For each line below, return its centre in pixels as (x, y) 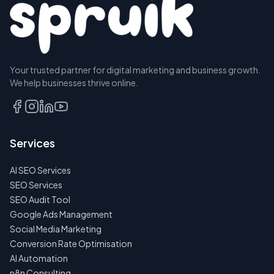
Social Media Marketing (56, 229)
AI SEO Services (40, 170)
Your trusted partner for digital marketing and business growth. (135, 70)
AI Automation (39, 258)
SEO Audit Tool (40, 200)
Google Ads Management (61, 214)
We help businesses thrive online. (74, 83)
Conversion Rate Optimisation (71, 244)
